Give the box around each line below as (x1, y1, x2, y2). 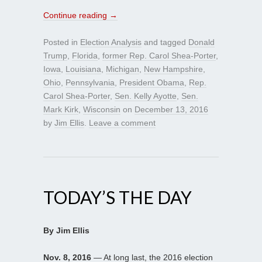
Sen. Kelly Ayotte (115, 91, 177, 101)
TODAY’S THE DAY (43, 186, 192, 208)
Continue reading (43, 10, 109, 20)
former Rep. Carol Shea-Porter (102, 50, 216, 60)
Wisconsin (83, 104, 120, 114)
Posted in (43, 37, 80, 47)
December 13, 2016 (135, 104, 208, 114)
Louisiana (65, 64, 101, 74)
